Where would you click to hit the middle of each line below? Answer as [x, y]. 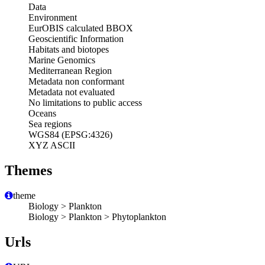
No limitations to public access [85, 103]
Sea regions [50, 124]
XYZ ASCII [52, 146]
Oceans [42, 114]
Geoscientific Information [76, 39]
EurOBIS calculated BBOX [81, 28]
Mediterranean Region [70, 71]
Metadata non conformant [76, 82]
